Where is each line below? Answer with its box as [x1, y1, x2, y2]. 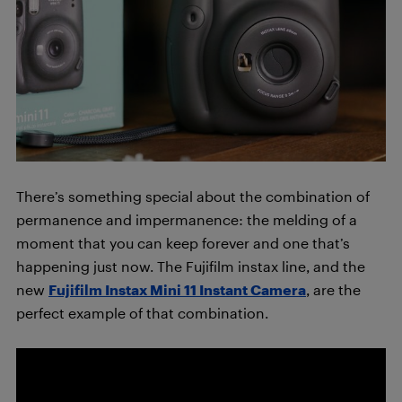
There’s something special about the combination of [16, 188, 370, 205]
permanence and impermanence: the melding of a [16, 211, 357, 229]
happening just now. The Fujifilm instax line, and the [16, 258, 365, 275]
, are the [306, 281, 361, 299]
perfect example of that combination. [16, 304, 268, 322]
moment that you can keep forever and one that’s [16, 234, 350, 252]
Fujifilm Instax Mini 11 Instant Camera [48, 281, 306, 299]
